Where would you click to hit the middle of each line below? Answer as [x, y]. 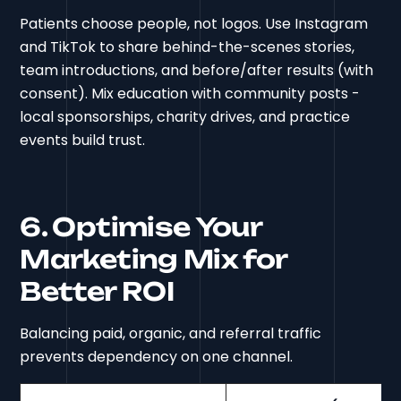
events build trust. [83, 140]
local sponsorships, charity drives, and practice [185, 116]
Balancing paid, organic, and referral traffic [171, 333]
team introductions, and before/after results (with [197, 70]
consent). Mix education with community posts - [190, 93]
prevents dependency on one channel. [157, 356]
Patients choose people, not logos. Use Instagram [194, 23]
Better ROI [97, 291]
